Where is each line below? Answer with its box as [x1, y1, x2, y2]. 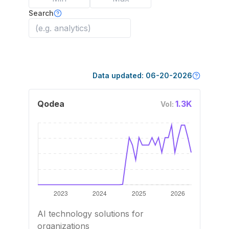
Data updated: [93, 71, 146, 80]
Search [29, 9, 54, 17]
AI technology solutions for [37, 209, 144, 219]
